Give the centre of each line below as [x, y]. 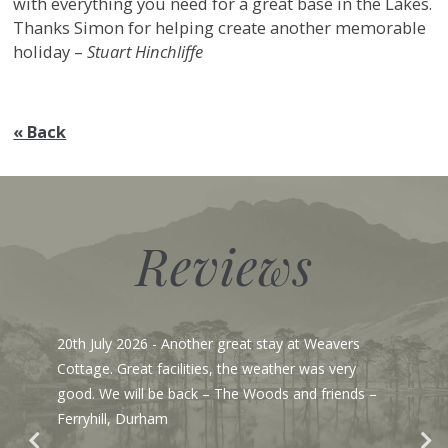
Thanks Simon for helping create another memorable [220, 27]
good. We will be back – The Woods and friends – [216, 393]
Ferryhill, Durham [112, 418]
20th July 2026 [102, 343]
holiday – [50, 51]
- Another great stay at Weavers [253, 343]
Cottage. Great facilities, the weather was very [206, 368]
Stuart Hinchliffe [145, 51]
